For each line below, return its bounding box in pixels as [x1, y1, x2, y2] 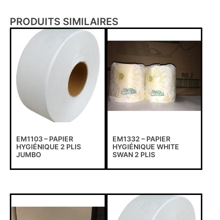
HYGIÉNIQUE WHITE [112, 142, 179, 151]
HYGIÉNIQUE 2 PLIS [16, 142, 81, 151]
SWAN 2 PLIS [112, 150, 155, 159]
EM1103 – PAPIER [16, 135, 73, 143]
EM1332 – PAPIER [112, 135, 170, 143]
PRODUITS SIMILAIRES [10, 16, 118, 28]
